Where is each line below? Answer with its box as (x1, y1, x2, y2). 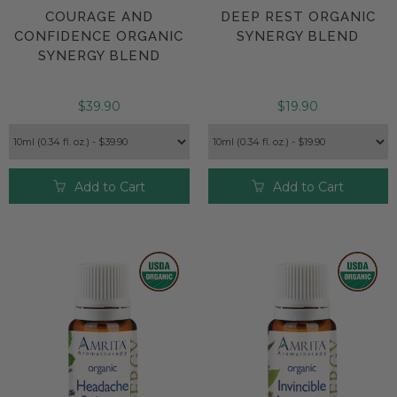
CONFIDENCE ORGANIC (14, 28, 184, 45)
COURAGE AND (44, 9, 153, 26)
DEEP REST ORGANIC (220, 9, 376, 26)
